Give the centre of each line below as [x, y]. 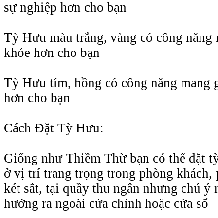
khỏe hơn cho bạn [52, 52]
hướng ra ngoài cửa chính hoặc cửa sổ [106, 203]
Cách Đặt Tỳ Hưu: [54, 128]
